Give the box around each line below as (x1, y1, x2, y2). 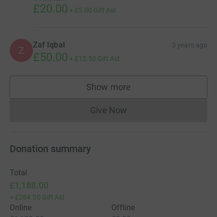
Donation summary (10, 142, 91, 155)
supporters (108, 86, 151, 97)
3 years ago (172, 41, 207, 49)
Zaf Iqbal (33, 40, 65, 49)
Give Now (90, 105, 127, 115)
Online (10, 202, 32, 212)
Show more (86, 81, 131, 92)
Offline (111, 202, 135, 212)
